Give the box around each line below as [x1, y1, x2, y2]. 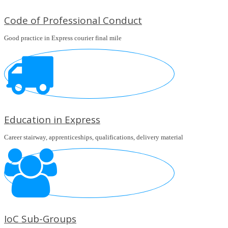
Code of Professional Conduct [4, 14, 142, 27]
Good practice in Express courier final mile [4, 34, 122, 42]
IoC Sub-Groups [4, 212, 76, 226]
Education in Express [4, 113, 100, 127]
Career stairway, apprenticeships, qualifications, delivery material [4, 133, 183, 141]
